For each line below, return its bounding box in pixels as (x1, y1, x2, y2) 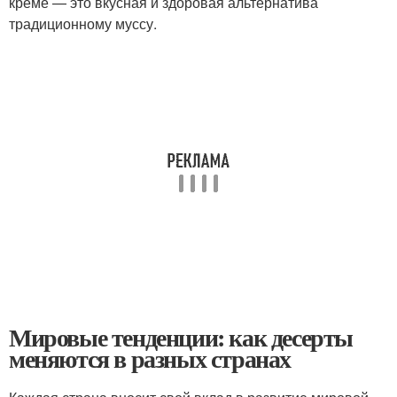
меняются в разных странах (9, 340, 291, 377)
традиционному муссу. (9, 13, 157, 34)
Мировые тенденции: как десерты (9, 319, 353, 355)
